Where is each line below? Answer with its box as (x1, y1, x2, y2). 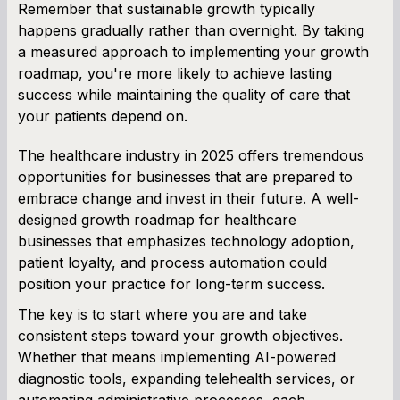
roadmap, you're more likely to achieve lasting (18, 63, 332, 82)
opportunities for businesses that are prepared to (18, 167, 353, 186)
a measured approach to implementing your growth (18, 42, 369, 61)
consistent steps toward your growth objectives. (18, 326, 343, 345)
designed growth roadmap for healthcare (18, 210, 296, 229)
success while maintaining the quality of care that (18, 85, 350, 104)
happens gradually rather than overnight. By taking (18, 21, 364, 39)
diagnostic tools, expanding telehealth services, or (18, 369, 355, 387)
